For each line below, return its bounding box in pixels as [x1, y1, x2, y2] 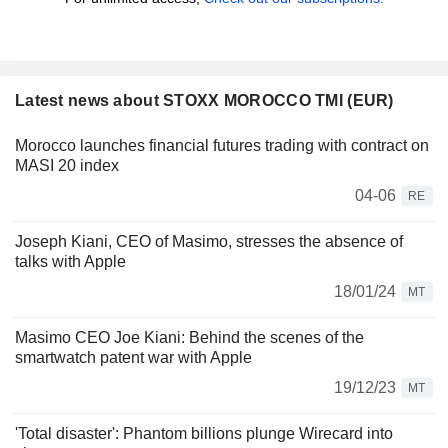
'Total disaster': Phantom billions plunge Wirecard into [15, 425, 393, 443]
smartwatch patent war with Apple [15, 349, 252, 367]
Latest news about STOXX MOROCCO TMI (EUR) [15, 92, 394, 110]
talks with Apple [15, 253, 126, 271]
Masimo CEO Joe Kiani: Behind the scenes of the [15, 329, 364, 347]
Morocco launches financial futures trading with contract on [15, 137, 429, 155]
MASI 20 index [15, 157, 127, 175]
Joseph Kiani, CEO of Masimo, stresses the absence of [15, 233, 403, 251]
